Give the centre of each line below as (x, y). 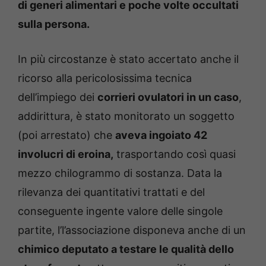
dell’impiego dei (58, 97)
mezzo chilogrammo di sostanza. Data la (120, 173)
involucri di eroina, (66, 154)
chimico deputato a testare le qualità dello (126, 249)
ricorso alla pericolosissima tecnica (105, 78)
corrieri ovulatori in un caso (168, 97)
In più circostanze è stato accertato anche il (128, 59)
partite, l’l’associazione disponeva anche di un (132, 230)
